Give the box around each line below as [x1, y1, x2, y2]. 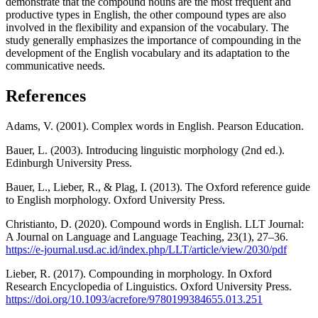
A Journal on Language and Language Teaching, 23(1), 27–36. [6, 230, 288, 243]
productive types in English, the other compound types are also [6, 9, 286, 21]
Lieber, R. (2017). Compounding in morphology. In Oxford [6, 267, 272, 280]
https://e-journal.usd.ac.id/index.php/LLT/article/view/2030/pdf [6, 243, 287, 256]
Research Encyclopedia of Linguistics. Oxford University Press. [6, 280, 292, 292]
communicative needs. [6, 60, 105, 72]
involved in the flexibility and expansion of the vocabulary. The [6, 21, 289, 34]
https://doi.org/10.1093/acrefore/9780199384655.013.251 [6, 292, 263, 305]
